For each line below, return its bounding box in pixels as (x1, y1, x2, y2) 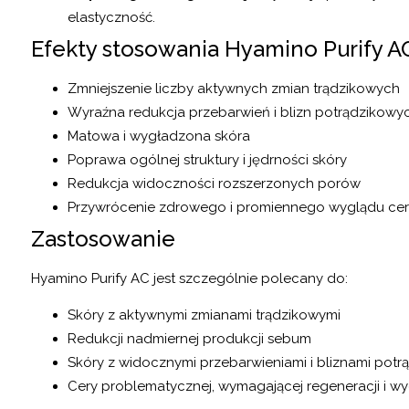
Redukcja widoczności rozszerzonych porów (68, 175, 361, 193)
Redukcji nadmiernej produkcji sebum (68, 330, 311, 348)
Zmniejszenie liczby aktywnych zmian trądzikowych (68, 80, 400, 98)
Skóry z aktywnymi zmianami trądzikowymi (68, 307, 341, 324)
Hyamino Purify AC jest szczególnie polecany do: (31, 270, 348, 288)
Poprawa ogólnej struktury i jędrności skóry (68, 152, 347, 169)
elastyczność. (68, 9, 155, 26)
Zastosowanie (31, 225, 175, 253)
